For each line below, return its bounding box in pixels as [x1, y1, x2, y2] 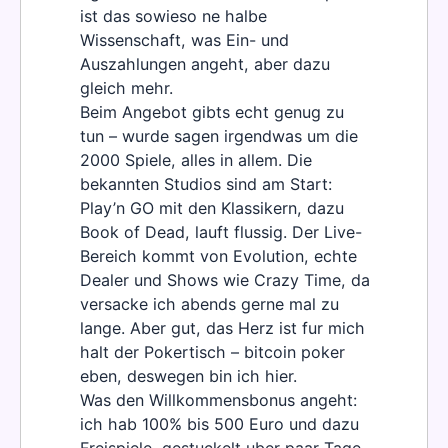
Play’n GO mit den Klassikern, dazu [80, 198, 344, 219]
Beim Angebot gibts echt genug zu [80, 102, 344, 123]
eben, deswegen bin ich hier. [80, 366, 297, 387]
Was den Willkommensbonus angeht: [80, 390, 357, 411]
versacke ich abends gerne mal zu [80, 294, 339, 315]
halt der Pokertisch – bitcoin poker [80, 342, 345, 363]
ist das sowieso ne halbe [80, 6, 267, 27]
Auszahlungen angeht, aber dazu [80, 54, 330, 75]
